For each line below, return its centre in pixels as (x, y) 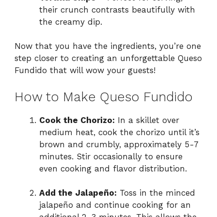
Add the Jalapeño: (78, 193)
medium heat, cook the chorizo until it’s (119, 132)
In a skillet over (147, 120)
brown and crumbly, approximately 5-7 (119, 144)
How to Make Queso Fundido (104, 97)
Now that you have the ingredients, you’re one (108, 46)
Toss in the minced (156, 193)
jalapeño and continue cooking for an (115, 205)
